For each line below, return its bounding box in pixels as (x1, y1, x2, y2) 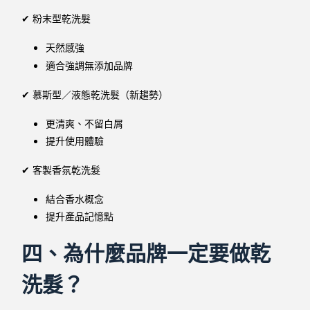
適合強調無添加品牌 (46, 60, 134, 71)
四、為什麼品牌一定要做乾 (21, 241, 271, 265)
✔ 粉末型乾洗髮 (21, 13, 91, 25)
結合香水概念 (46, 193, 104, 205)
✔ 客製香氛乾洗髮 (21, 164, 101, 176)
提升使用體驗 (46, 135, 104, 147)
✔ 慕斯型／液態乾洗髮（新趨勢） (21, 89, 169, 100)
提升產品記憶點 (46, 210, 114, 222)
